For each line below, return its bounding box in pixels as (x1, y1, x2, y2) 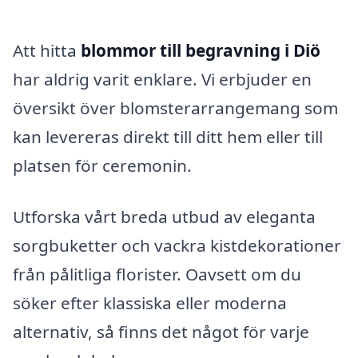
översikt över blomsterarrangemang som (13, 97, 338, 120)
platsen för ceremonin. (13, 154, 192, 177)
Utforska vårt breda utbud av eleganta (13, 205, 316, 228)
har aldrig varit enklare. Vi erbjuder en (13, 68, 312, 91)
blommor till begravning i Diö (81, 39, 320, 62)
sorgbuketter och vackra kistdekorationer (13, 233, 341, 257)
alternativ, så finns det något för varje (13, 320, 309, 343)
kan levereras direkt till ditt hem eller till (13, 125, 323, 149)
